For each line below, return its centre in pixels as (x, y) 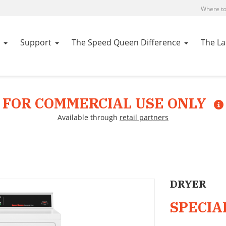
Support (36, 42)
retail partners (144, 117)
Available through (89, 117)
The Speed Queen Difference (126, 42)
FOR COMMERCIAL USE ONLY (106, 103)
